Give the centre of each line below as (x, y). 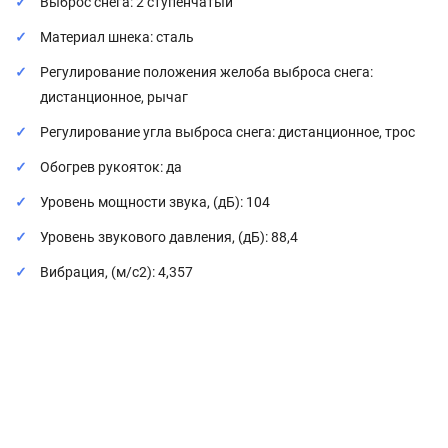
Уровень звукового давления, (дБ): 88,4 (169, 237)
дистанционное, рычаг (114, 97)
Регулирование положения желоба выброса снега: (206, 72)
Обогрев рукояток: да (111, 167)
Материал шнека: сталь (117, 37)
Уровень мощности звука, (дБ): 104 (155, 202)
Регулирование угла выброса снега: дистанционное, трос (227, 132)
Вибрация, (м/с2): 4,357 (116, 272)
